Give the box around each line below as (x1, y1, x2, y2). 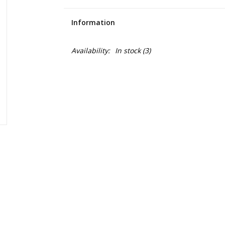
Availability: (71, 46, 110, 55)
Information (71, 18, 115, 27)
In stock (115, 46, 141, 55)
